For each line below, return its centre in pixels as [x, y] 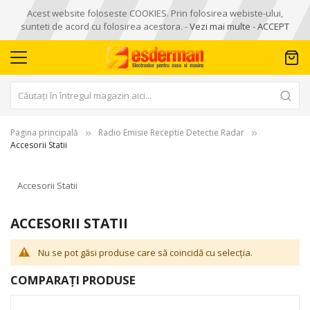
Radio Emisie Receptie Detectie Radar [171, 133]
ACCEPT [273, 26]
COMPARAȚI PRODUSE [73, 280]
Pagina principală [44, 133]
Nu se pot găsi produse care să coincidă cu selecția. [145, 252]
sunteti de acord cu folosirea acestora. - [105, 26]
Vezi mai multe [220, 26]
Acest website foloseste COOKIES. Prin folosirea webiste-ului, [155, 13]
